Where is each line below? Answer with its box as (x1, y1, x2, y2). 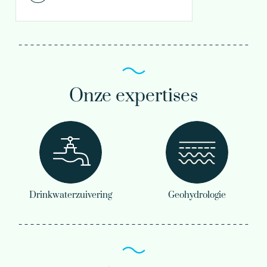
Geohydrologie (167, 189, 226, 201)
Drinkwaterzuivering (29, 189, 112, 201)
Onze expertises (69, 84, 198, 107)
